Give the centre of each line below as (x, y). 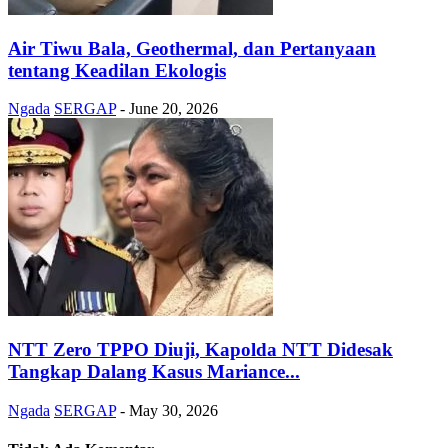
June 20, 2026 (173, 109)
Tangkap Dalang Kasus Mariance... (154, 371)
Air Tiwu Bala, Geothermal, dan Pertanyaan (192, 48)
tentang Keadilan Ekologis (117, 70)
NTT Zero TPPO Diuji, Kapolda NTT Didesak (200, 349)
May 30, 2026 (173, 410)
